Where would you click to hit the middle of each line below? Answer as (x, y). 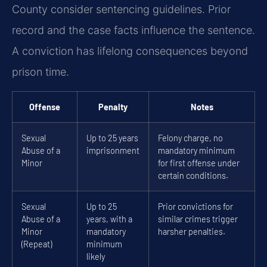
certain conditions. (193, 175)
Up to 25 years (112, 138)
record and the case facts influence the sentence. (133, 30)
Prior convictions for (195, 206)
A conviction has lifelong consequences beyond (130, 51)
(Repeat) (37, 244)
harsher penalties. (192, 231)
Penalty (113, 107)
